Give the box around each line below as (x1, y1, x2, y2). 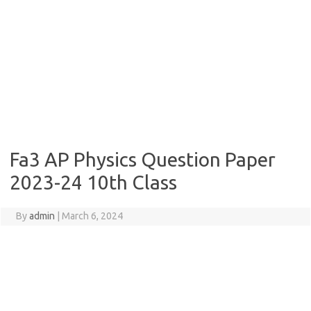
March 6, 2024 (61, 210, 123, 221)
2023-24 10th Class (10, 171, 177, 193)
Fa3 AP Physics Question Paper (10, 149, 276, 170)
